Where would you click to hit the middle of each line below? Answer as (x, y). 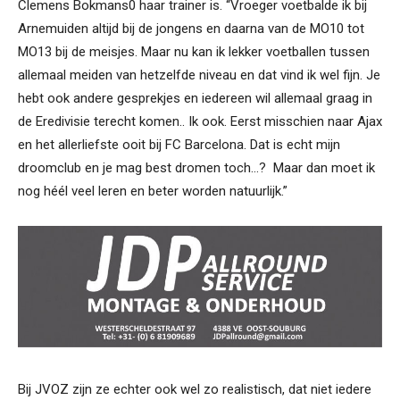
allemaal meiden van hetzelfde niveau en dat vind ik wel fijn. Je (199, 75)
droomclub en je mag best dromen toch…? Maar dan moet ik (196, 167)
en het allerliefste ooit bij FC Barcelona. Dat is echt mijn (179, 144)
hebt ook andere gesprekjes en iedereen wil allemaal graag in (195, 98)
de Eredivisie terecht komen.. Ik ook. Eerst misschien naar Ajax (200, 121)
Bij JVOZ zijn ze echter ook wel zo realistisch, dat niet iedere (195, 390)
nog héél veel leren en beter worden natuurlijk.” (153, 191)
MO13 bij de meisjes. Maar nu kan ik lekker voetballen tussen (194, 51)
